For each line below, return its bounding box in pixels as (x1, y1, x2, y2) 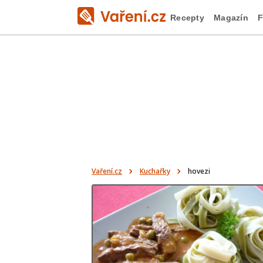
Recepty (170, 12, 204, 22)
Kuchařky (140, 166, 170, 176)
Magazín (213, 12, 248, 22)
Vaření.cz (92, 166, 122, 176)
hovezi (188, 166, 210, 176)
